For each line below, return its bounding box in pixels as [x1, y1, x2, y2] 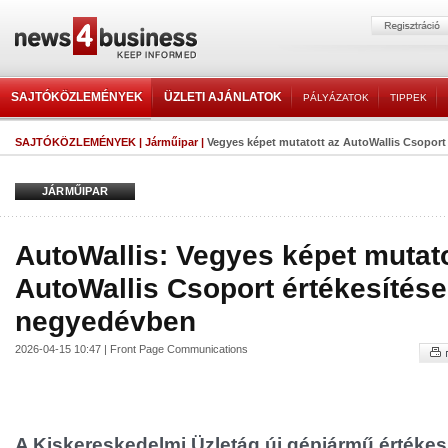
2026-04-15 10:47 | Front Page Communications [15, 343, 248, 355]
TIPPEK [390, 92, 427, 103]
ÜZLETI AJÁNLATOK [164, 90, 282, 104]
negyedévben [15, 305, 196, 337]
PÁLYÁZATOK [303, 92, 369, 103]
